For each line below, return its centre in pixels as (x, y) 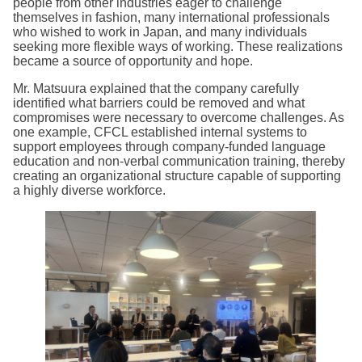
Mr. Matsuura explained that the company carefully (156, 89)
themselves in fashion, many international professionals (171, 18)
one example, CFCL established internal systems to (160, 133)
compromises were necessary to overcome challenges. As (179, 118)
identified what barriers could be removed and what (159, 103)
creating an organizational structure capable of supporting (177, 176)
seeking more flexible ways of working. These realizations (178, 47)
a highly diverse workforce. (89, 191)
